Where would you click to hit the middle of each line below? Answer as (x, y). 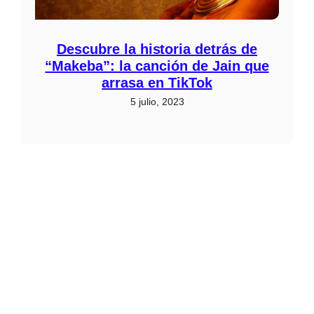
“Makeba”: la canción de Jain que (157, 66)
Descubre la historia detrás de (157, 49)
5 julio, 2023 (157, 101)
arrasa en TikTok (157, 82)
